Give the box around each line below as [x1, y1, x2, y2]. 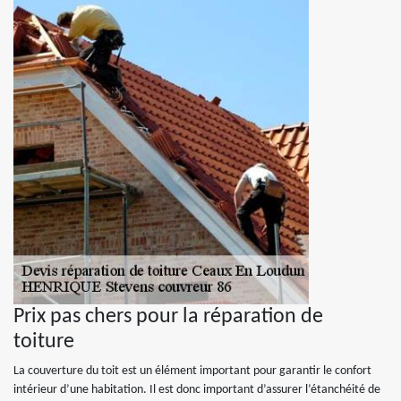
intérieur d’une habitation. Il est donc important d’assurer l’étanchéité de [13, 383, 380, 397]
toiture [13, 331, 74, 353]
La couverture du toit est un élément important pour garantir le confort [13, 364, 371, 378]
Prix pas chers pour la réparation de [13, 306, 323, 328]
